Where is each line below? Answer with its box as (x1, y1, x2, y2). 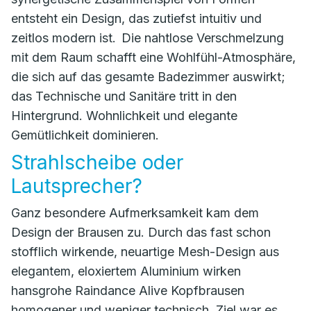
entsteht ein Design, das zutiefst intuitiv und (11, 11, 262, 26)
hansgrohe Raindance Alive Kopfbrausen (11, 283, 244, 298)
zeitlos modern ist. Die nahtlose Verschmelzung (11, 31, 284, 45)
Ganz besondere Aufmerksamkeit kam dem (11, 205, 259, 220)
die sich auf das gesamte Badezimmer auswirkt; (11, 69, 285, 84)
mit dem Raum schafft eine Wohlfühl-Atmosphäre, (11, 50, 296, 65)
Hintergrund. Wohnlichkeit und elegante (11, 108, 237, 123)
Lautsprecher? (11, 174, 142, 198)
